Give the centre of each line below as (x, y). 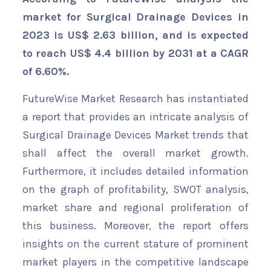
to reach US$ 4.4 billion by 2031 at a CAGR (135, 54)
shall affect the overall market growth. (135, 153)
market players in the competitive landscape (135, 262)
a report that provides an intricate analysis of (135, 117)
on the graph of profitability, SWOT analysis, (135, 190)
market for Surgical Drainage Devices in (135, 17)
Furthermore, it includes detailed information (135, 171)
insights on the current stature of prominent (135, 244)
